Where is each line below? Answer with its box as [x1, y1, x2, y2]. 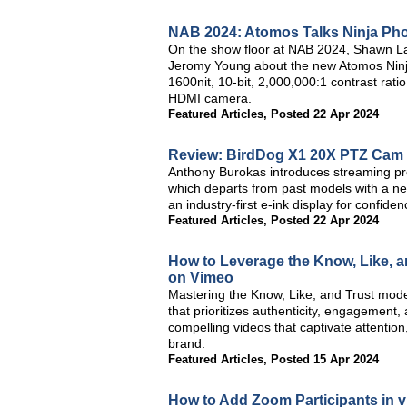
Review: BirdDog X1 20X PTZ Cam [168, 147, 403, 163]
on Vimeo [168, 270, 233, 285]
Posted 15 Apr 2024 [271, 352, 379, 366]
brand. [168, 336, 205, 351]
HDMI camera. [168, 91, 252, 105]
